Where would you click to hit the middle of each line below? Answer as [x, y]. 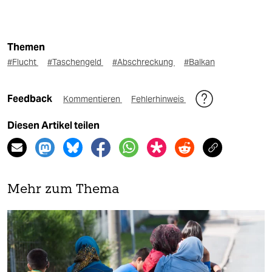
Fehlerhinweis [158, 99]
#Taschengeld [75, 62]
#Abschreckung [144, 62]
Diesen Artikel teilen [53, 125]
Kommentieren [93, 99]
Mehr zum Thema [63, 189]
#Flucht [23, 62]
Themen [26, 47]
